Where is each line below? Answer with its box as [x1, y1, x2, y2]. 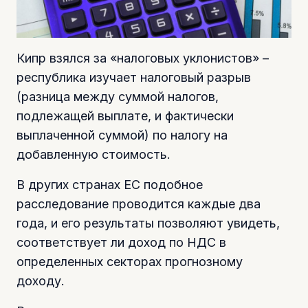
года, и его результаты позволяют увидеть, [16, 215, 280, 230]
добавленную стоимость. [16, 146, 170, 162]
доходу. [16, 273, 65, 288]
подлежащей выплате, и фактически [16, 108, 234, 123]
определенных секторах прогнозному [16, 254, 243, 269]
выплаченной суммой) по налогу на [16, 127, 228, 142]
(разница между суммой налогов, [16, 89, 219, 104]
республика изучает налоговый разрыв [16, 69, 251, 85]
